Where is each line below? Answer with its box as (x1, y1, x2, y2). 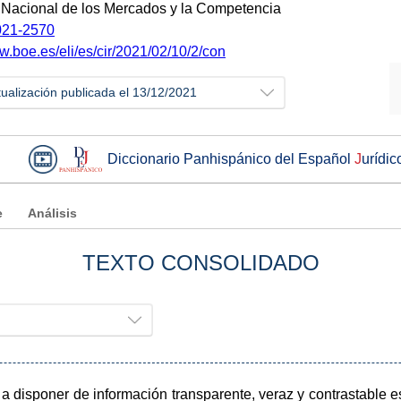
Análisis (28, 206, 77, 220)
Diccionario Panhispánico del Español (107, 150, 354, 166)
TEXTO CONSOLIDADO (81, 250, 320, 275)
